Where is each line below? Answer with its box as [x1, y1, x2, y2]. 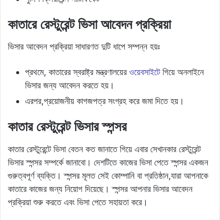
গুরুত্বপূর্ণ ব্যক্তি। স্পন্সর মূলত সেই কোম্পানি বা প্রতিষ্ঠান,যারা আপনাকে [8, 170, 208, 181]
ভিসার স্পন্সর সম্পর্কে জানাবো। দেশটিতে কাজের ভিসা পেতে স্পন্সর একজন [8, 157, 208, 167]
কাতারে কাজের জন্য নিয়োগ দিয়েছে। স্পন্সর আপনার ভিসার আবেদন [8, 183, 192, 194]
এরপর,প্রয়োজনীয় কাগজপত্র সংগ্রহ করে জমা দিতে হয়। [25, 96, 184, 107]
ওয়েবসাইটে [129, 67, 160, 78]
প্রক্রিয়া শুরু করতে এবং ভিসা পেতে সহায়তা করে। [8, 196, 148, 207]
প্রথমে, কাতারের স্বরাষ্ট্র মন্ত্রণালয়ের [25, 67, 129, 78]
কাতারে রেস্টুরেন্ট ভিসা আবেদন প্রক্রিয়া [8, 16, 171, 32]
